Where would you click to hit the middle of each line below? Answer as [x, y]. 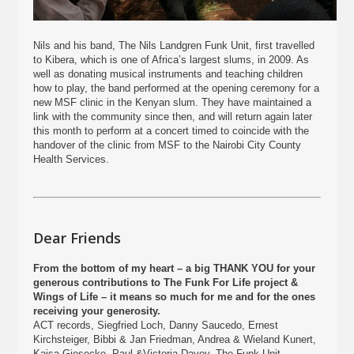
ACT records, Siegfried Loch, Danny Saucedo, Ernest [156, 325]
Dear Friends [77, 238]
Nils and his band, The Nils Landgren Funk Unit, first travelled [174, 45]
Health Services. [72, 159]
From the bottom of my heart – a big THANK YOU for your [175, 268]
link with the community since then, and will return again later [173, 117]
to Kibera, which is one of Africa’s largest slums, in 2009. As [171, 60]
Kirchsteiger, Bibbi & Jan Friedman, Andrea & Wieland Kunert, [175, 339]
